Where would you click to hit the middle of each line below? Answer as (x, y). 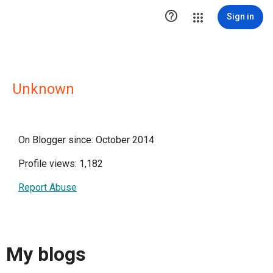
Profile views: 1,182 (61, 164)
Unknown (43, 89)
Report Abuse (48, 187)
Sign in (240, 16)
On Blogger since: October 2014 (86, 140)
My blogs (46, 254)
